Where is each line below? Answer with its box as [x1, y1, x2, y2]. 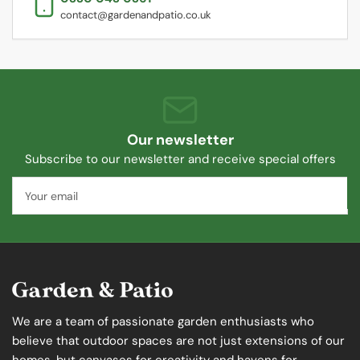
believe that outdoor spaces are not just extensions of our [12, 332, 345, 349]
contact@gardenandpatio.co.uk [60, 8, 211, 22]
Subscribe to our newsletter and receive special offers [24, 151, 336, 168]
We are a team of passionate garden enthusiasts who [12, 313, 314, 329]
